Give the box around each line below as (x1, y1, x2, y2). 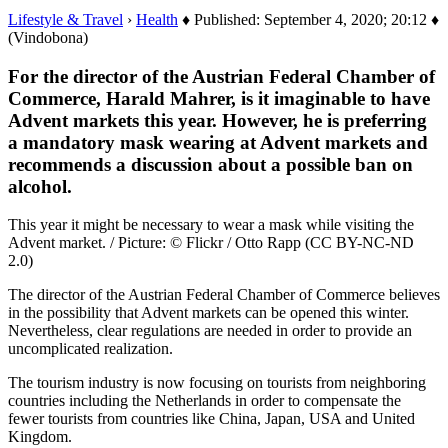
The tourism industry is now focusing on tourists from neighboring (8, 374, 426, 392)
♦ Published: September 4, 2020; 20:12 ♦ (178, 10, 439, 28)
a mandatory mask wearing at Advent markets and (8, 131, 428, 153)
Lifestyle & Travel (8, 10, 123, 28)
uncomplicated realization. (8, 340, 173, 358)
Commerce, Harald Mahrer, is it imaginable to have (8, 87, 430, 109)
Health (136, 10, 178, 28)
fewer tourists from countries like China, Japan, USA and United (8, 410, 415, 428)
